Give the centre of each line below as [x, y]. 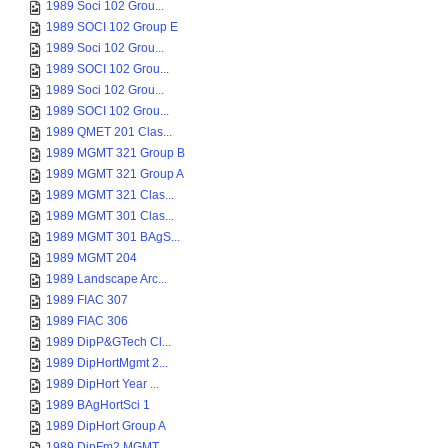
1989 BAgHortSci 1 [98, 405]
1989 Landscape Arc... [106, 279]
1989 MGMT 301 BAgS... [113, 237]
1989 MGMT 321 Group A [115, 174]
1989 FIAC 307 [87, 300]
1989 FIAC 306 [87, 321]
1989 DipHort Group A [106, 426]
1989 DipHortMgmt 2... [107, 363]
